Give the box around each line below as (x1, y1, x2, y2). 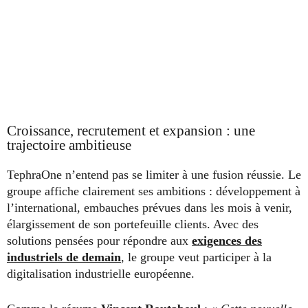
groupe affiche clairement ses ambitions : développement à (7, 184, 300, 198)
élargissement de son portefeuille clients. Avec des (7, 217, 258, 231)
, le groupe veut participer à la (121, 250, 272, 264)
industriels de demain (7, 250, 121, 264)
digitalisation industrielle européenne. (7, 266, 195, 280)
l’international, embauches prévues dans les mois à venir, (7, 200, 292, 214)
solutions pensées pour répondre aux (7, 233, 192, 247)
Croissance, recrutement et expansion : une (7, 122, 255, 139)
